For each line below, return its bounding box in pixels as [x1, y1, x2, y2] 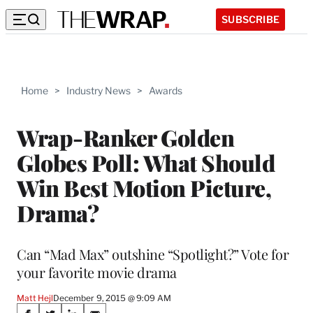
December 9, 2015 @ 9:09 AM [52, 292, 171, 303]
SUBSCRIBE [221, 13, 279, 25]
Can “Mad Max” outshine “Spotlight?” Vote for [17, 244, 289, 263]
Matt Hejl [17, 292, 53, 303]
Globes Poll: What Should [17, 147, 275, 177]
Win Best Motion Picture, [17, 172, 271, 203]
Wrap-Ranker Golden [17, 122, 234, 152]
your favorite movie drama [17, 262, 177, 282]
